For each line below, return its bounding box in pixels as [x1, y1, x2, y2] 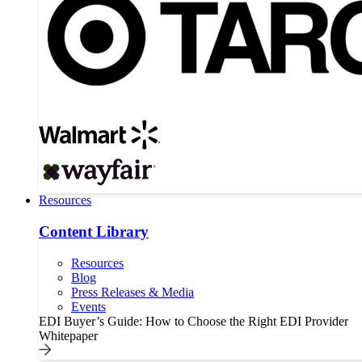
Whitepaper [39, 328, 98, 343]
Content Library [39, 223, 149, 241]
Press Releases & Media [71, 284, 194, 299]
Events [71, 299, 106, 314]
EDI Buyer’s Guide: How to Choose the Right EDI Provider [39, 314, 348, 328]
